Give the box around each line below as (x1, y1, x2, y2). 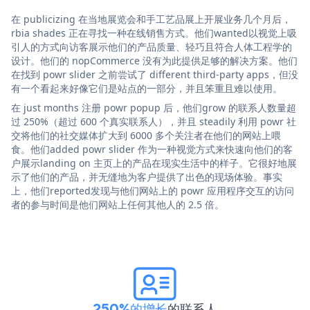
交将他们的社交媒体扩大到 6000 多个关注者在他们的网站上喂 (11, 128, 281, 142)
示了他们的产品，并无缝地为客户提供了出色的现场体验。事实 (11, 170, 282, 183)
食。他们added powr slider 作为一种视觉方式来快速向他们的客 (11, 142, 293, 156)
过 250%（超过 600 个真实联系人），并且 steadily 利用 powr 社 (11, 114, 296, 128)
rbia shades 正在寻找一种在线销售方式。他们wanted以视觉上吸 (11, 26, 297, 39)
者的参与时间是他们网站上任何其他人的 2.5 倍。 (11, 197, 224, 211)
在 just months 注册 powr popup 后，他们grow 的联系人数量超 (11, 100, 296, 114)
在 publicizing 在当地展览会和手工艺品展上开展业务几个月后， (11, 12, 291, 26)
